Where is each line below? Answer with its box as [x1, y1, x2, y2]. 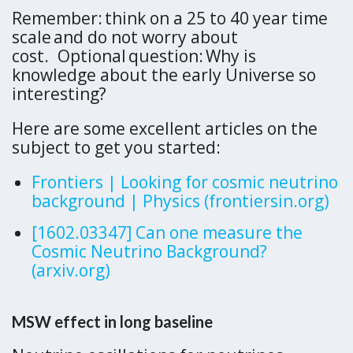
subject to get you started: [12, 136, 227, 159]
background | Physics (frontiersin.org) [32, 190, 329, 213]
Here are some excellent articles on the [12, 117, 318, 140]
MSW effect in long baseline [12, 311, 213, 331]
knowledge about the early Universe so [12, 64, 316, 87]
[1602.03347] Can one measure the [32, 221, 303, 243]
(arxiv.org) [32, 259, 110, 281]
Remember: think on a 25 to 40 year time [12, 7, 328, 30]
